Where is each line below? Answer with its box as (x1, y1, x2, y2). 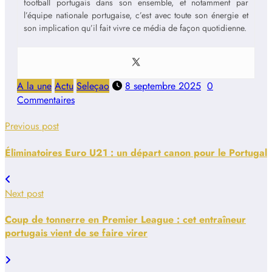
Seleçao (76, 79, 109, 93)
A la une (17, 79, 52, 93)
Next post (5, 186, 44, 200)
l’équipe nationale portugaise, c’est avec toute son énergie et (24, 9, 248, 22)
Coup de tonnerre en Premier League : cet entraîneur (5, 212, 246, 227)
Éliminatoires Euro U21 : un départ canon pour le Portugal (5, 145, 267, 160)
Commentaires (17, 93, 75, 107)
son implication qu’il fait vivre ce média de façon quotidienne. (24, 22, 246, 35)
